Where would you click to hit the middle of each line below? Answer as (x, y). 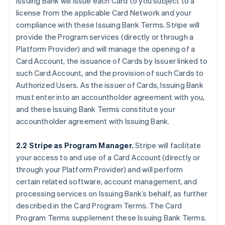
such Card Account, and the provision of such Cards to (110, 73)
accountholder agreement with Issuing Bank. (93, 121)
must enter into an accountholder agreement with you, (110, 97)
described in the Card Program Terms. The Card (99, 205)
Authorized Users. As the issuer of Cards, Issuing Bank (110, 85)
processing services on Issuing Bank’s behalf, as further (112, 193)
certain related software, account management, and (106, 181)
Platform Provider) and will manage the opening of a (106, 49)
